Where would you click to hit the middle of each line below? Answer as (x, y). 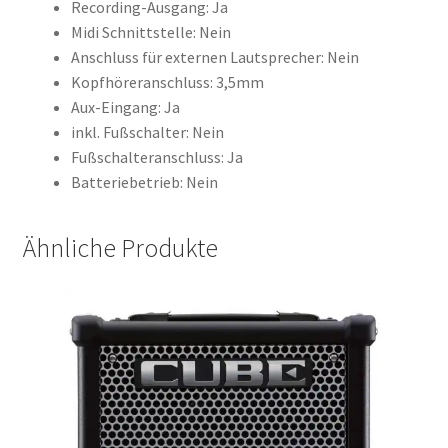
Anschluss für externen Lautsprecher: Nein (214, 56)
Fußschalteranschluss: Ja (156, 156)
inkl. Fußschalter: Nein (147, 131)
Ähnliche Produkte (120, 248)
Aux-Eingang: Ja (125, 106)
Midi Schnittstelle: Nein (150, 31)
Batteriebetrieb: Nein (144, 181)
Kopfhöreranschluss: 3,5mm (167, 81)
